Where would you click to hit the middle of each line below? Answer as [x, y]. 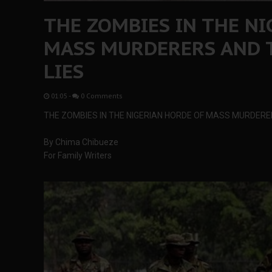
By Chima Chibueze [81, 142]
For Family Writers [78, 155]
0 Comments [101, 96]
